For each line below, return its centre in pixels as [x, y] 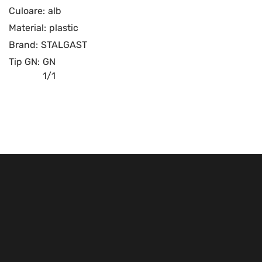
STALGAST [64, 45]
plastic [64, 28]
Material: [27, 28]
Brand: [23, 45]
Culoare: [27, 11]
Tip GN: [24, 62]
